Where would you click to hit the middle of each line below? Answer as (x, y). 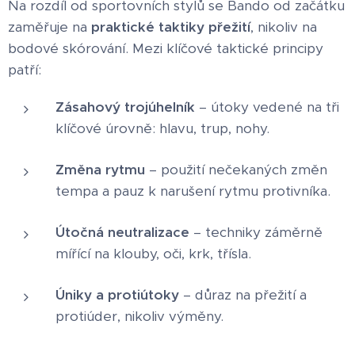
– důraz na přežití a (243, 294)
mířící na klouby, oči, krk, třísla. (153, 253)
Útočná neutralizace (122, 232)
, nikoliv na (284, 27)
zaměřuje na (50, 27)
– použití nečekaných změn (236, 169)
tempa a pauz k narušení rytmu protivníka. (193, 191)
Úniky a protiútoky (117, 294)
